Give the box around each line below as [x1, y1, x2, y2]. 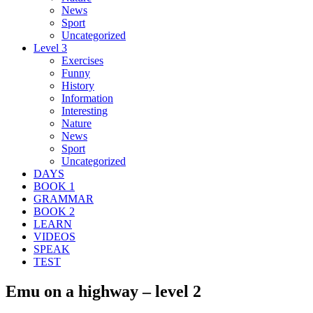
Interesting [61, 104, 108, 117]
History [61, 79, 94, 92]
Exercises [61, 54, 103, 66]
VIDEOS [34, 230, 75, 242]
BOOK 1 [34, 180, 75, 192]
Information [61, 92, 113, 104]
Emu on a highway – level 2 [6, 282, 201, 300]
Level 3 [34, 41, 67, 54]
